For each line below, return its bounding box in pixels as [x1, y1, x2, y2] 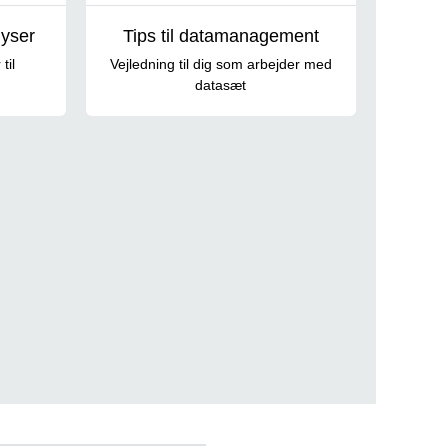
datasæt [195, 76, 247, 93]
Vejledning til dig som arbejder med [109, 55, 332, 72]
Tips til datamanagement [122, 25, 319, 46]
